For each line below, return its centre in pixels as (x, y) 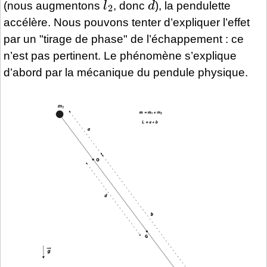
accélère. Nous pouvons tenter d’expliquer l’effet (127, 22)
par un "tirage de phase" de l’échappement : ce (124, 39)
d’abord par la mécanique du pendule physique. (126, 72)
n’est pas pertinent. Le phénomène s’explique (120, 55)
